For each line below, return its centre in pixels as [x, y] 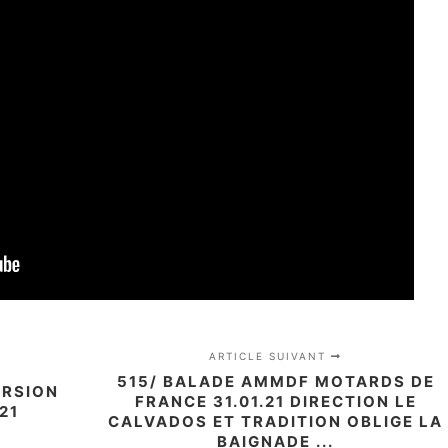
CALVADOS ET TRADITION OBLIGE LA [276, 421]
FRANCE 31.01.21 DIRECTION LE [275, 401]
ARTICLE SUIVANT [270, 356]
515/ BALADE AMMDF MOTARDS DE [275, 381]
